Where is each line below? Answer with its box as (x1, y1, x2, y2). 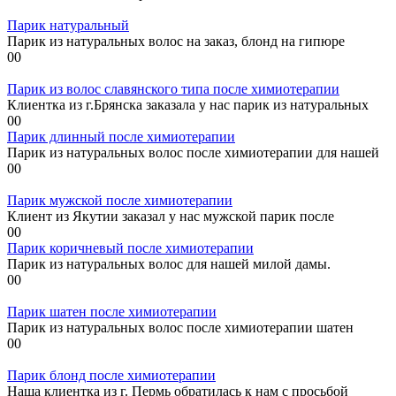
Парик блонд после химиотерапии (7, 367, 216, 383)
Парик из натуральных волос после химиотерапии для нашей (7, 144, 379, 160)
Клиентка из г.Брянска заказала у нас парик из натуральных (7, 96, 369, 112)
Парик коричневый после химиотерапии (7, 240, 254, 255)
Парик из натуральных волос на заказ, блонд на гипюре (7, 33, 345, 49)
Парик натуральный (7, 17, 129, 33)
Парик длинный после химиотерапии (7, 128, 235, 144)
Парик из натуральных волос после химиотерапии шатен (7, 319, 357, 335)
